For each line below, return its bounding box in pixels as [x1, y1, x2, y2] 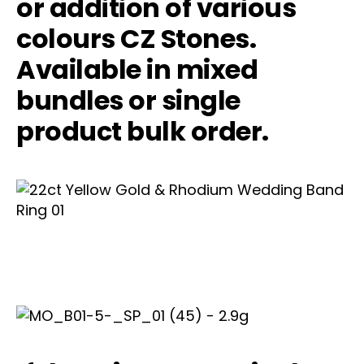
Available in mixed [16, 50, 258, 88]
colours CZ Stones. [16, 19, 257, 57]
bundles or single [16, 81, 240, 119]
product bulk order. [16, 112, 269, 149]
